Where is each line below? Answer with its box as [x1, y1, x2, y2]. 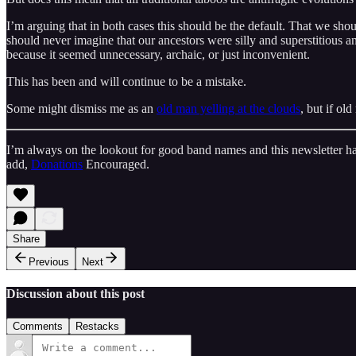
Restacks [75, 320, 119, 333]
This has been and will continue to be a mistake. [6, 74, 246, 88]
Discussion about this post [6, 287, 145, 301]
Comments [13, 320, 63, 333]
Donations [31, 157, 83, 171]
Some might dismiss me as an [6, 101, 157, 115]
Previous [29, 255, 69, 268]
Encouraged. [83, 157, 156, 171]
